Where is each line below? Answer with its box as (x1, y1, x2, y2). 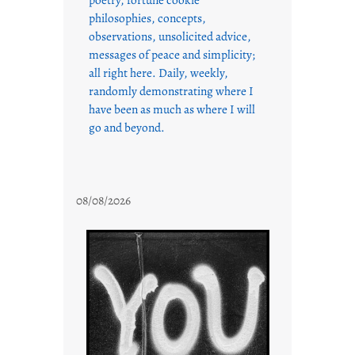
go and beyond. (89, 119, 165, 136)
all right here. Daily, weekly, (89, 64, 228, 82)
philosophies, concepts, (89, 10, 206, 27)
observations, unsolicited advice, (89, 28, 251, 45)
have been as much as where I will (89, 101, 255, 118)
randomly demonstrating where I (89, 82, 254, 100)
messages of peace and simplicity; (89, 46, 255, 63)
